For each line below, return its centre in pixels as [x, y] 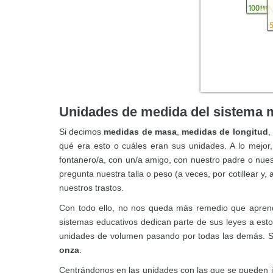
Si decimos [82, 132]
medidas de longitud [225, 132]
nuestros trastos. [91, 188]
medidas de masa [140, 132]
